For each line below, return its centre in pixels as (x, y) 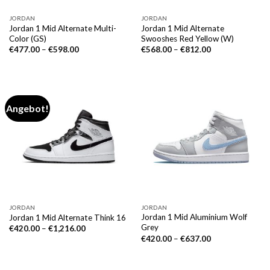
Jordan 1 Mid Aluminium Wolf (194, 217)
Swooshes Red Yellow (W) (187, 38)
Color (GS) (27, 38)
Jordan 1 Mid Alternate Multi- (62, 28)
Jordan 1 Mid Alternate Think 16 (67, 217)
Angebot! (28, 108)
